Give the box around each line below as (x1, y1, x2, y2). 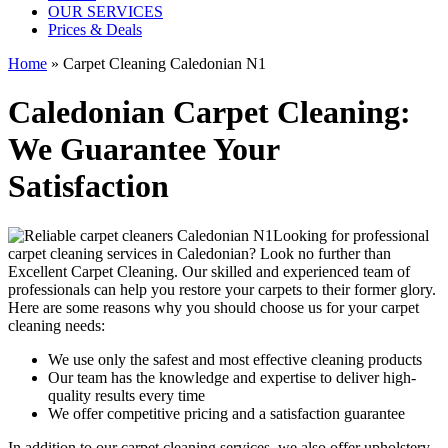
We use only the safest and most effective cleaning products (48, 350, 422, 368)
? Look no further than (249, 244, 391, 262)
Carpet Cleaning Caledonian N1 (63, 55, 266, 72)
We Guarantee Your (8, 131, 279, 168)
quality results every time (48, 386, 205, 404)
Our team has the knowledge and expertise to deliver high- (48, 368, 416, 386)
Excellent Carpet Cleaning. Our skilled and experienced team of (8, 262, 410, 280)
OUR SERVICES (48, 3, 163, 20)
